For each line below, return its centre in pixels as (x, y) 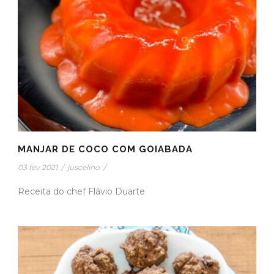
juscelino (83, 168)
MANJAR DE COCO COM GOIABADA (105, 150)
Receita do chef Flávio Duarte (81, 192)
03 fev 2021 (38, 168)
